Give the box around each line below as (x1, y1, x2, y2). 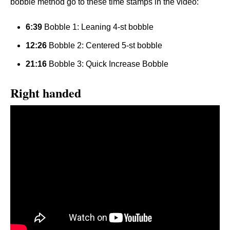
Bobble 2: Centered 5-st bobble (47, 41, 162, 50)
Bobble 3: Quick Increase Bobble (47, 60, 168, 68)
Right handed (10, 84, 81, 102)
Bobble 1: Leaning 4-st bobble (42, 23, 154, 31)
